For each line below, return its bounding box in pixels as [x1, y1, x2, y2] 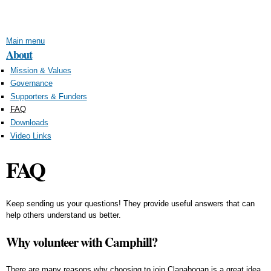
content [100, 25, 126, 34]
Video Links [10, 131, 51, 140]
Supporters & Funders [10, 91, 87, 101]
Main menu [6, 36, 45, 45]
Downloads [10, 117, 48, 127]
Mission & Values [10, 65, 71, 75]
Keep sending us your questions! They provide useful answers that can [6, 198, 255, 208]
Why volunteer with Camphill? [6, 232, 158, 251]
